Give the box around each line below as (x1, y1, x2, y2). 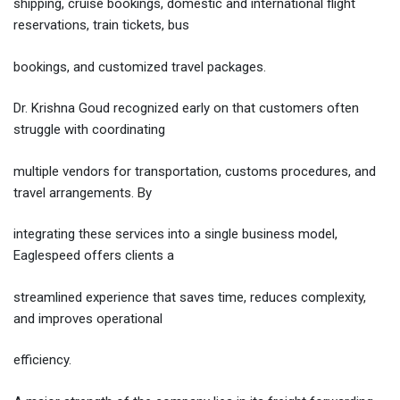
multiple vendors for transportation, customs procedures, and (13, 162, 376, 179)
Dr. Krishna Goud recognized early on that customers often (13, 100, 359, 117)
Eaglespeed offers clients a (13, 247, 174, 264)
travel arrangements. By (13, 184, 152, 201)
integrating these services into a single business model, (13, 226, 337, 243)
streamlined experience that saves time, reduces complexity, (13, 288, 366, 305)
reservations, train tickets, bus (13, 17, 189, 34)
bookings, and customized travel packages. (13, 58, 266, 75)
